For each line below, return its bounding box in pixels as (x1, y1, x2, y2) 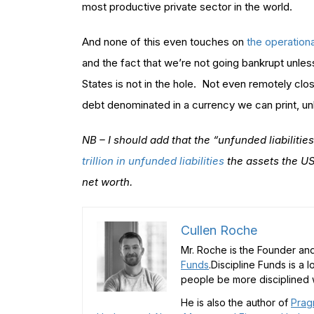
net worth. (82, 175, 132, 189)
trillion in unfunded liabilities (82, 153, 224, 168)
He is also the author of (181, 296, 291, 308)
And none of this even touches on (82, 34, 247, 48)
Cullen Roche (181, 222, 257, 238)
